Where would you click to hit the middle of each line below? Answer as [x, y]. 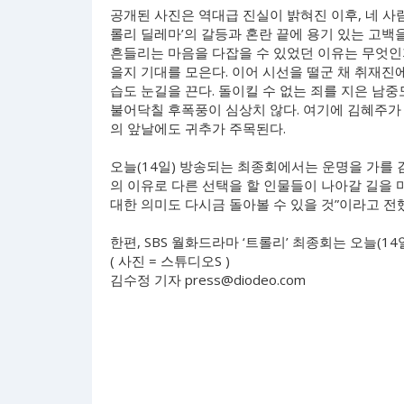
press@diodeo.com [245, 280]
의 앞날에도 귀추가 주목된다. [198, 128]
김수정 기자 [147, 280]
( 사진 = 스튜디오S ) [170, 261]
